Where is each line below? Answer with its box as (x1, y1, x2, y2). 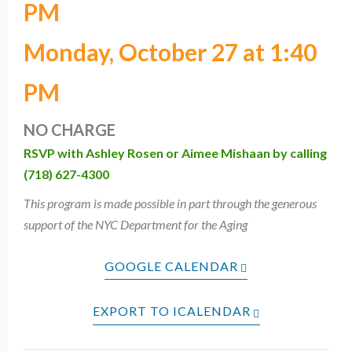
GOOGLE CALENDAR (104, 258, 238, 273)
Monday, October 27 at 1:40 (24, 38, 317, 66)
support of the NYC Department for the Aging (24, 217, 247, 232)
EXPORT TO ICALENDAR (92, 303, 251, 319)
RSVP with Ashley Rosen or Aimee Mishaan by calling (24, 145, 327, 160)
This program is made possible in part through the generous (24, 196, 317, 211)
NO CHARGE (24, 120, 115, 139)
